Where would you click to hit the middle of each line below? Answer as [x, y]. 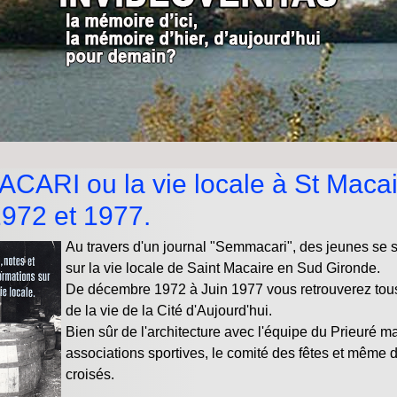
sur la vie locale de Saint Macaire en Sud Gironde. [223, 268]
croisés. [90, 374]
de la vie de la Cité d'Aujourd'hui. [169, 311]
